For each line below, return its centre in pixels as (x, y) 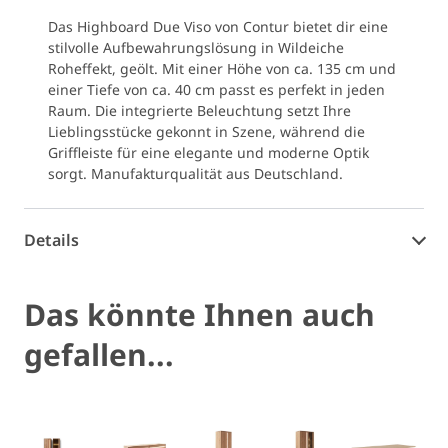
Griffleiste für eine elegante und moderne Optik (208, 152)
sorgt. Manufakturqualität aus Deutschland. (195, 173)
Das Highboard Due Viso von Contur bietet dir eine (218, 26)
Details (51, 240)
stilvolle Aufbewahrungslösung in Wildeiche (196, 47)
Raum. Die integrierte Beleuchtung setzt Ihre (199, 110)
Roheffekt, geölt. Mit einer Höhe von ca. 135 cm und (222, 68)
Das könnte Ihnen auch (199, 314)
